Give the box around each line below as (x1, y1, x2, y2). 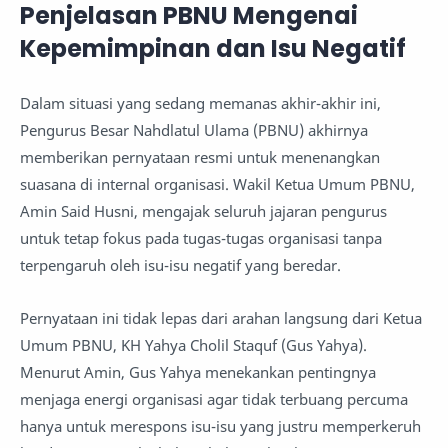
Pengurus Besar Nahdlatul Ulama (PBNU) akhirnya (20, 120, 368, 141)
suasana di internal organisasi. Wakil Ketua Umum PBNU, (20, 174, 415, 195)
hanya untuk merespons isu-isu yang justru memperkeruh (20, 415, 421, 436)
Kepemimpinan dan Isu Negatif (20, 31, 406, 65)
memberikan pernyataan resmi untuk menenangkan (20, 147, 380, 168)
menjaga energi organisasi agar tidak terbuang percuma (20, 388, 408, 409)
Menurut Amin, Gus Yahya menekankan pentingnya (20, 361, 376, 382)
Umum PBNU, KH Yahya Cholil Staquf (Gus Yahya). (20, 334, 367, 355)
